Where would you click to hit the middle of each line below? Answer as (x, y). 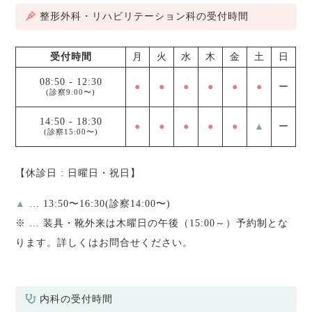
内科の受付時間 (77, 299)
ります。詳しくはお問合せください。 (104, 243)
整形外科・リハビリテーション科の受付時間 (145, 16)
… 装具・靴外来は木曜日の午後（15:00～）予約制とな (157, 223)
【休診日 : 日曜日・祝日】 (78, 173)
